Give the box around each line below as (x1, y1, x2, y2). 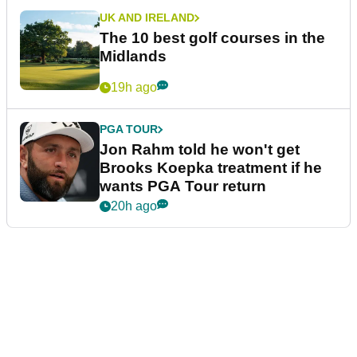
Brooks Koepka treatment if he (100, 159, 322, 177)
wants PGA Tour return (100, 178, 266, 195)
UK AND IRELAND (100, 11, 194, 25)
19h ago (111, 80, 157, 95)
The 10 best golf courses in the (100, 29, 325, 47)
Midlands (100, 48, 167, 65)
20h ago (111, 199, 157, 214)
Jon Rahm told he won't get (100, 141, 300, 159)
